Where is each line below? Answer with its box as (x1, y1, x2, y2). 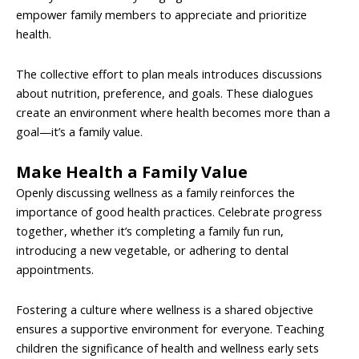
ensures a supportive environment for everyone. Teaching (16, 320, 325, 337)
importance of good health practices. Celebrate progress (16, 204, 322, 220)
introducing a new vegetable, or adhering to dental (16, 242, 288, 259)
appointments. (16, 261, 94, 278)
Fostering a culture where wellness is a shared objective (16, 301, 313, 317)
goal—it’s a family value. (16, 123, 143, 139)
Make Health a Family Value (16, 161, 248, 184)
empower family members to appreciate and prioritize (16, 6, 307, 22)
